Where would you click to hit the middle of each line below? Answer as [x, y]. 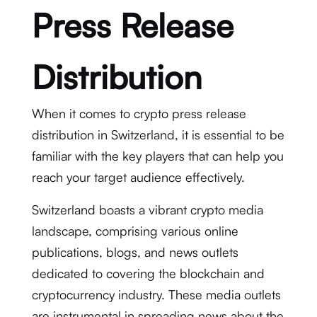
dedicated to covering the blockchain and [148, 273]
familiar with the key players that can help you [157, 156]
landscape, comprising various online [135, 231]
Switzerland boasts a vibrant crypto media [147, 209]
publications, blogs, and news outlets [135, 252]
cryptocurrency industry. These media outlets [156, 294]
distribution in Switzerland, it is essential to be [158, 134]
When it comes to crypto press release [139, 113]
